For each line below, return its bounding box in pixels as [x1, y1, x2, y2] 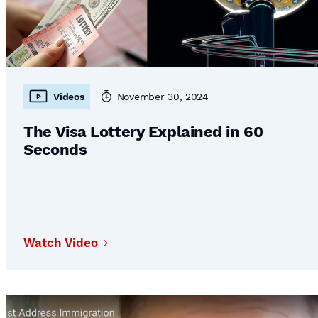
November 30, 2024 [116, 90, 209, 102]
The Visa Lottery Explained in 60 [23, 123, 263, 141]
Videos [53, 90, 84, 102]
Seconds [23, 141, 87, 158]
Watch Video [23, 236, 99, 250]
